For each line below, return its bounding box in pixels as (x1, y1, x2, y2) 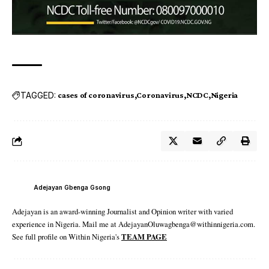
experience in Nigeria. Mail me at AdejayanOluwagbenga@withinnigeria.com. (12, 219, 255, 230)
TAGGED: (20, 89, 56, 100)
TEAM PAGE (121, 231, 167, 243)
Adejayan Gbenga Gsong (34, 183, 110, 191)
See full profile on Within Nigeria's (12, 231, 121, 243)
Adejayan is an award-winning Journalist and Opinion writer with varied (12, 206, 233, 217)
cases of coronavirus (58, 90, 134, 100)
